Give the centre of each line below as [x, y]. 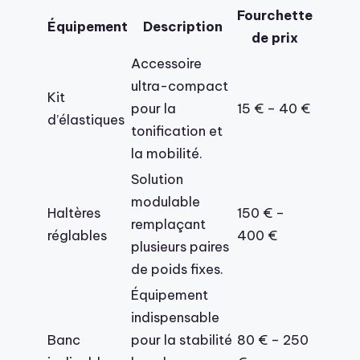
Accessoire [166, 63]
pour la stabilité [182, 339]
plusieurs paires [180, 246]
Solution [157, 178]
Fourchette [275, 14]
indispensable [175, 317]
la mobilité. [167, 153]
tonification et [177, 130]
